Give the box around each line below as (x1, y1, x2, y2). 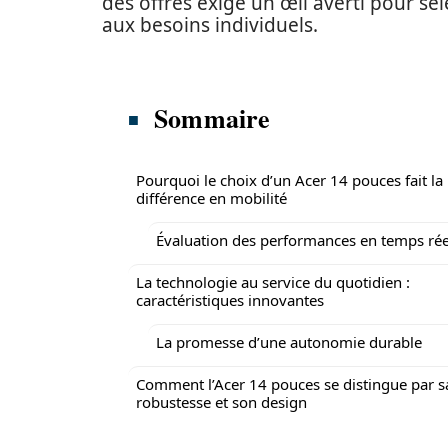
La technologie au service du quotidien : (136, 272, 410, 292)
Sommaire (154, 99, 271, 137)
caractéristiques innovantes (136, 290, 324, 310)
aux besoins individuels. (102, 12, 318, 38)
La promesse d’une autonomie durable (156, 332, 422, 352)
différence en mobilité (136, 188, 287, 208)
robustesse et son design (136, 392, 307, 412)
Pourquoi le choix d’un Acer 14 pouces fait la (136, 170, 443, 190)
